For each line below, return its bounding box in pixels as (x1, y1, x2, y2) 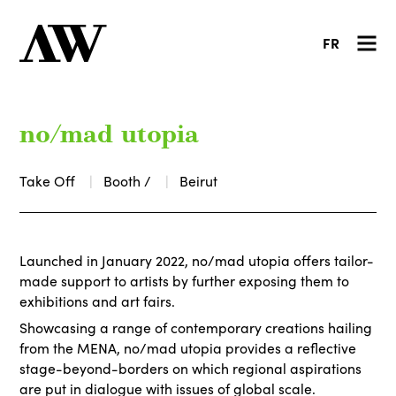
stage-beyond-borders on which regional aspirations (19, 359, 362, 377)
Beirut (179, 171, 218, 190)
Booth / (103, 171, 156, 190)
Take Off (19, 171, 80, 190)
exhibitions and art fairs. (19, 292, 176, 310)
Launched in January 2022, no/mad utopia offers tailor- (19, 251, 375, 270)
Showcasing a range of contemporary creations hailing (19, 318, 373, 337)
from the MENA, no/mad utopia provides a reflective (19, 339, 357, 357)
